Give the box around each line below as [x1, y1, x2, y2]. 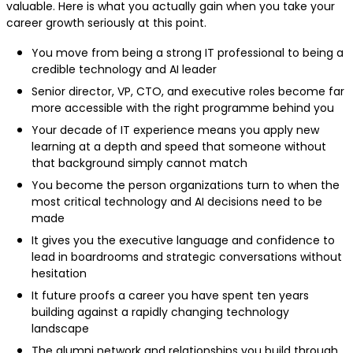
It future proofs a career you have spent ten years [32, 288, 309, 304]
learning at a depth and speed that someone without [32, 139, 326, 155]
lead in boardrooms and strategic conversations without [32, 249, 342, 266]
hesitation [32, 266, 90, 282]
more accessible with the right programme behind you [32, 100, 337, 117]
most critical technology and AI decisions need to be [32, 194, 322, 210]
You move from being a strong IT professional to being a [32, 45, 344, 61]
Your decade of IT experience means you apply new [32, 122, 319, 139]
